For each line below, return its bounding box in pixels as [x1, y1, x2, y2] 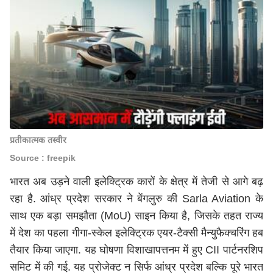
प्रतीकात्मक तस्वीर [10, 135, 66, 145]
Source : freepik [10, 153, 76, 163]
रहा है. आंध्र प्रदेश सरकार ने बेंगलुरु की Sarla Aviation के [10, 193, 263, 205]
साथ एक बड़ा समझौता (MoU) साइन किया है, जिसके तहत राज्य [10, 210, 263, 222]
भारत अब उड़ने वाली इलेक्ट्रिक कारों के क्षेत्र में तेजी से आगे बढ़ [10, 175, 263, 188]
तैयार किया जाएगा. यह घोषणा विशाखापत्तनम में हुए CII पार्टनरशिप [10, 244, 263, 256]
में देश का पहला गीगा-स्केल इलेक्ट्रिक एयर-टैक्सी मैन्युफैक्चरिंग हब [10, 227, 263, 239]
